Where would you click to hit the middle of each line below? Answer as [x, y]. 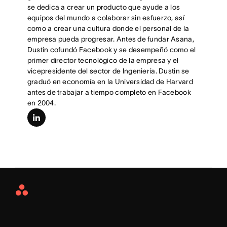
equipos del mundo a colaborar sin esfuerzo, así [106, 18]
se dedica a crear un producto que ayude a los [104, 7]
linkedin [40, 113]
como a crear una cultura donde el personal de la [108, 28]
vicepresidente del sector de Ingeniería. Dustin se [108, 71]
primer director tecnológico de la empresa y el [103, 60]
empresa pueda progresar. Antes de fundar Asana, [110, 39]
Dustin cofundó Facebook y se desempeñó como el [111, 50]
